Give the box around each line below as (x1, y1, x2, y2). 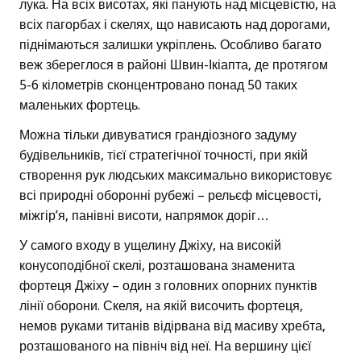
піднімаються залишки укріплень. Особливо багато (19, 37, 322, 53)
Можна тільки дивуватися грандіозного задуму (19, 127, 297, 143)
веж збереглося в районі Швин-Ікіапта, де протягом (19, 57, 328, 73)
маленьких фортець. (19, 98, 140, 114)
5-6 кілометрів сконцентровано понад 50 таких (19, 77, 297, 93)
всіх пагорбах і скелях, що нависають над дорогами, (19, 17, 330, 33)
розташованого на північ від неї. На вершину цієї (19, 338, 311, 355)
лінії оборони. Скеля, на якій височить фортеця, (19, 298, 303, 314)
